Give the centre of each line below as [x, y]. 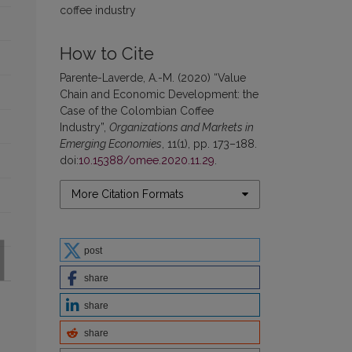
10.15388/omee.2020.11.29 [147, 160]
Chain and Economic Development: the [159, 94]
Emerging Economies [111, 143]
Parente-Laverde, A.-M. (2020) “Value [153, 77]
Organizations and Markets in [181, 127]
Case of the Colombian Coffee [137, 110]
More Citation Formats [128, 194]
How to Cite [107, 53]
